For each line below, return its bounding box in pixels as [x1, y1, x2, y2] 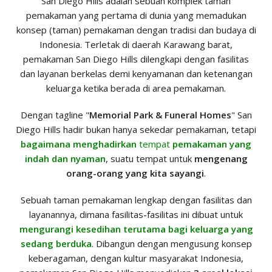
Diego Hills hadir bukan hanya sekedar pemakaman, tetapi [16, 123, 256, 135]
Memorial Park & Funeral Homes [89, 109, 231, 121]
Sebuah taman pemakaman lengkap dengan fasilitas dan [20, 194, 252, 206]
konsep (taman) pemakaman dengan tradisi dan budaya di [16, 24, 256, 36]
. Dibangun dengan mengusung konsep [91, 237, 252, 250]
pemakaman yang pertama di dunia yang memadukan [25, 9, 246, 21]
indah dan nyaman [24, 152, 106, 165]
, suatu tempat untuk [105, 152, 194, 165]
